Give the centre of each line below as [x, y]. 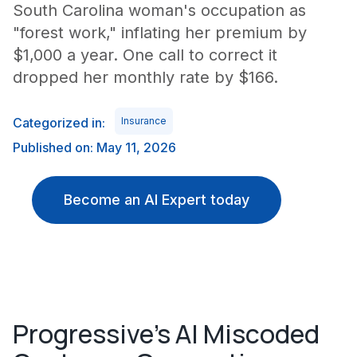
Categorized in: [59, 123]
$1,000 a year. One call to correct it [145, 55]
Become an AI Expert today [156, 200]
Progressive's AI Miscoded [166, 334]
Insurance [144, 121]
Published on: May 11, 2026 [94, 147]
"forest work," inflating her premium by [160, 33]
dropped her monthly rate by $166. [145, 77]
